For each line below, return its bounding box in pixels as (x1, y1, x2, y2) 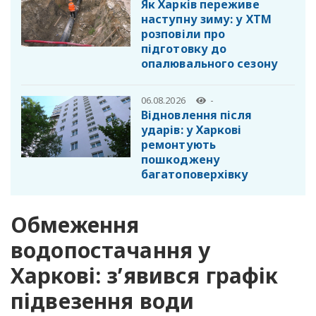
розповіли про (141, 25, 226, 42)
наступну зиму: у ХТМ (141, 11, 272, 27)
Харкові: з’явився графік (11, 261, 279, 291)
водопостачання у (11, 236, 211, 265)
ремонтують (141, 137, 216, 153)
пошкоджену (141, 152, 220, 168)
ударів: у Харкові (141, 122, 242, 138)
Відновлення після (141, 107, 253, 123)
